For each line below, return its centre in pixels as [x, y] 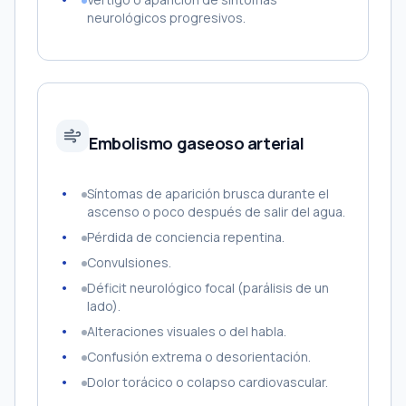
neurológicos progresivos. [166, 18]
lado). [104, 306]
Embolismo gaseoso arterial [197, 143]
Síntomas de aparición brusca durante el [208, 193]
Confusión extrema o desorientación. [199, 357]
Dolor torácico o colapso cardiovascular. [208, 382]
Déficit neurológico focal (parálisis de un [208, 288]
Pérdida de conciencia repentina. [186, 237]
